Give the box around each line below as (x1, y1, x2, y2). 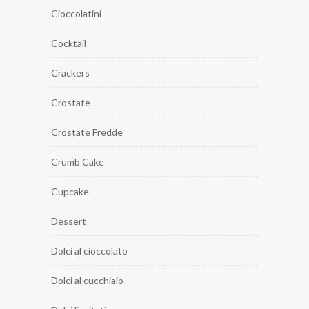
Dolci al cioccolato (51, 245, 128, 257)
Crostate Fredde (51, 126, 123, 139)
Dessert (51, 215, 86, 228)
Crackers (51, 67, 90, 79)
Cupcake (51, 186, 89, 198)
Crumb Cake (51, 156, 104, 168)
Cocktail (51, 37, 86, 50)
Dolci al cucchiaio (51, 275, 123, 287)
